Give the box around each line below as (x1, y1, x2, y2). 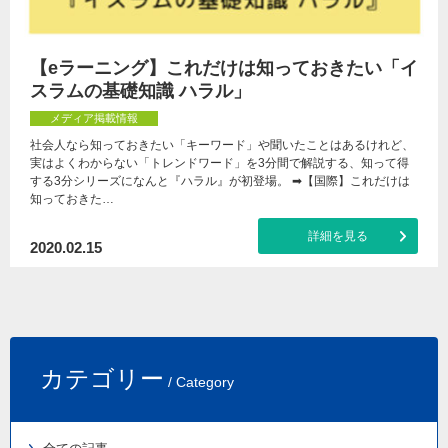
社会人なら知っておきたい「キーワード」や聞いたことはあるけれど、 (30, 138, 414, 152)
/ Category (164, 374, 234, 390)
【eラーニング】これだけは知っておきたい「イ (30, 58, 418, 78)
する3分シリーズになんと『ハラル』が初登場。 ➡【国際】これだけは (30, 174, 410, 188)
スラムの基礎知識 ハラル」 (30, 81, 251, 101)
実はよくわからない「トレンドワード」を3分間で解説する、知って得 (30, 156, 409, 170)
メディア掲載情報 (50, 112, 138, 124)
